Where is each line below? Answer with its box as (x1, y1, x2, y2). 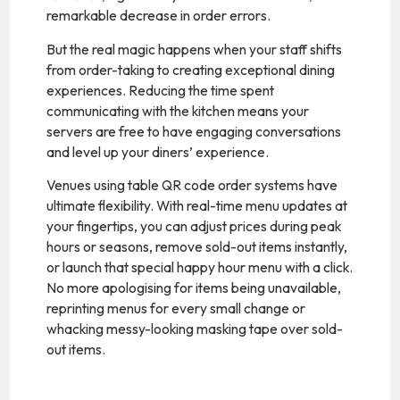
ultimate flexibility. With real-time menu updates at (46, 196, 348, 215)
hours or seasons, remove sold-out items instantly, (46, 237, 348, 256)
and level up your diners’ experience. (46, 142, 270, 161)
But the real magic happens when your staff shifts (46, 39, 343, 58)
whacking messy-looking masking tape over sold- (46, 320, 344, 338)
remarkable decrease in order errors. (46, 6, 271, 25)
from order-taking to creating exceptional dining (46, 60, 336, 79)
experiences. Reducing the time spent (46, 80, 275, 99)
